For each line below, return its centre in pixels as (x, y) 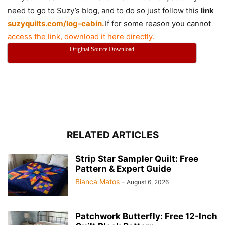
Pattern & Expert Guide (123, 168)
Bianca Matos (97, 181)
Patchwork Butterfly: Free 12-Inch (146, 216)
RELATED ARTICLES (113, 135)
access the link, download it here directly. (81, 36)
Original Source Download (102, 49)
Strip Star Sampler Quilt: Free (137, 158)
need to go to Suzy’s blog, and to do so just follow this (104, 10)
